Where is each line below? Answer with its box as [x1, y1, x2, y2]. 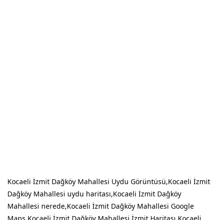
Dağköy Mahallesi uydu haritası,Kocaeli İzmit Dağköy [7, 189, 181, 198]
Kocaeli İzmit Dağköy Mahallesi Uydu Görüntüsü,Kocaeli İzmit [7, 177, 210, 186]
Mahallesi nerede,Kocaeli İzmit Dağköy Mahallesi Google [7, 201, 194, 211]
